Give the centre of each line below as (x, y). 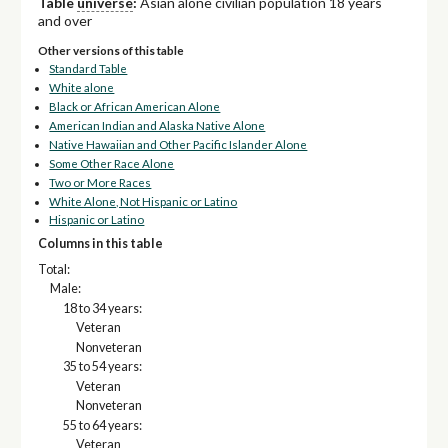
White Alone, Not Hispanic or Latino (143, 201)
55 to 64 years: (102, 425)
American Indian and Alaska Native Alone (157, 125)
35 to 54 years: (102, 367)
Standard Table (88, 69)
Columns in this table (100, 244)
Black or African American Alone (135, 107)
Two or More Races (100, 182)
